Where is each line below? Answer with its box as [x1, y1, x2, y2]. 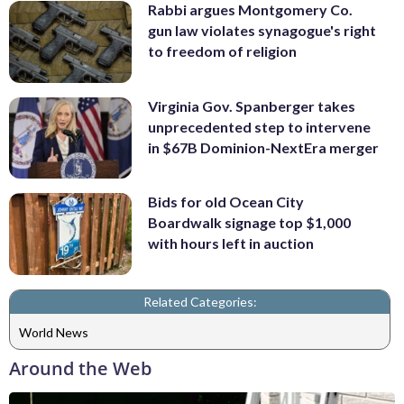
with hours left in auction [148, 234, 314, 252]
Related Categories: [142, 294, 257, 310]
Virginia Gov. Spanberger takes [148, 96, 355, 115]
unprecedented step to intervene [148, 117, 371, 135]
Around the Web [9, 356, 151, 381]
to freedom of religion [148, 42, 297, 60]
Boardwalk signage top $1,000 [148, 214, 351, 232]
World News [19, 324, 88, 340]
